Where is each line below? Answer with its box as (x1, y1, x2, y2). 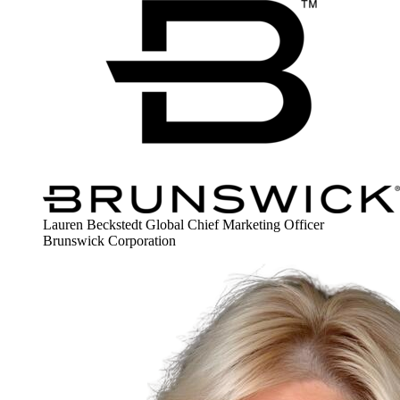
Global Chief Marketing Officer (146, 217, 324, 233)
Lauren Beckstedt (43, 217, 142, 233)
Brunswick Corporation (43, 233, 176, 249)
